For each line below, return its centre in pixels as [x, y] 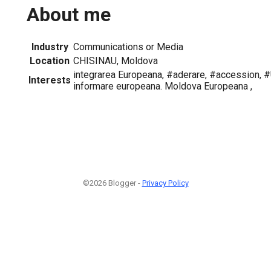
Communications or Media [128, 47]
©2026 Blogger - [112, 183]
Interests [50, 80]
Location [50, 60]
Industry [50, 47]
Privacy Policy [165, 183]
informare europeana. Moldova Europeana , [163, 86]
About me [69, 15]
